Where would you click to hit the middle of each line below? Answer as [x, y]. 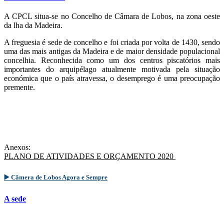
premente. [19, 87]
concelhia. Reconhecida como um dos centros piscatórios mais [112, 60]
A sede [15, 198]
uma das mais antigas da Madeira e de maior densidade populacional [112, 51]
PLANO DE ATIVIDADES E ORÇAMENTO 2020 [90, 156]
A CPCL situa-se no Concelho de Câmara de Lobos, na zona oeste [112, 16]
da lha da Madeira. [33, 25]
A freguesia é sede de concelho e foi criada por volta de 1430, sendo [112, 42]
